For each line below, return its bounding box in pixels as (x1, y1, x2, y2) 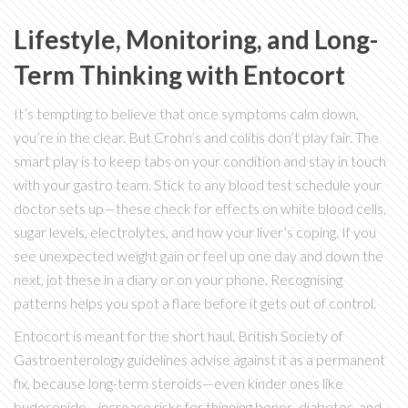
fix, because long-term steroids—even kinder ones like (14, 374, 343, 393)
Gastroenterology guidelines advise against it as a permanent (14, 351, 385, 369)
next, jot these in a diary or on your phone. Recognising (14, 270, 342, 289)
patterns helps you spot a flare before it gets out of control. (14, 294, 376, 312)
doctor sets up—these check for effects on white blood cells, (14, 199, 386, 218)
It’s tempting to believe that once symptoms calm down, (14, 105, 359, 123)
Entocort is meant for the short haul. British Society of (14, 327, 343, 345)
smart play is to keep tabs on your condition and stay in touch (14, 152, 386, 170)
